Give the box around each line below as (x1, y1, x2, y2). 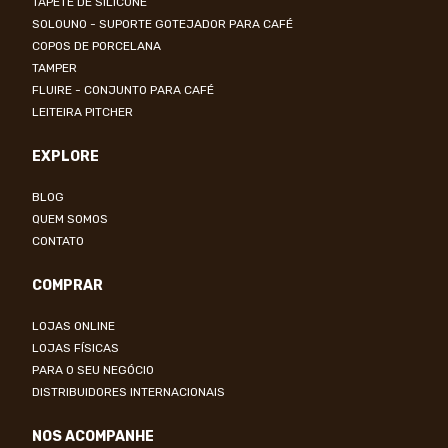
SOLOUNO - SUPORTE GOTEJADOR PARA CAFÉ (32, 17, 293, 32)
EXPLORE (32, 148, 99, 166)
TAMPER (32, 61, 77, 76)
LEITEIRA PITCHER (32, 105, 133, 120)
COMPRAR (32, 277, 103, 295)
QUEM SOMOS (32, 212, 108, 227)
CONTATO (32, 234, 84, 249)
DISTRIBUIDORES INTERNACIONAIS (32, 385, 225, 400)
